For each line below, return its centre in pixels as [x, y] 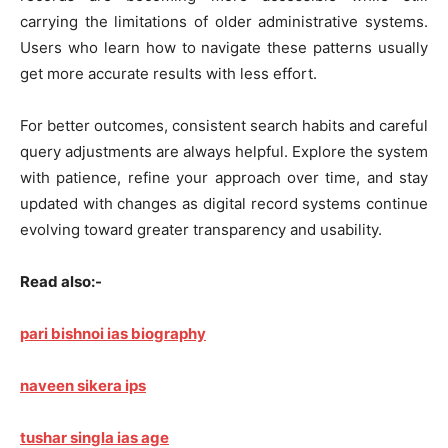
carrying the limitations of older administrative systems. [224, 21]
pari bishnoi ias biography [113, 333]
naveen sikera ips [83, 385]
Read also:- [61, 281]
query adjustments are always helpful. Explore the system [224, 151]
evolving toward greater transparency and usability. [201, 229]
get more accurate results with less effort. [168, 73]
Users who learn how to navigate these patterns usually [224, 47]
